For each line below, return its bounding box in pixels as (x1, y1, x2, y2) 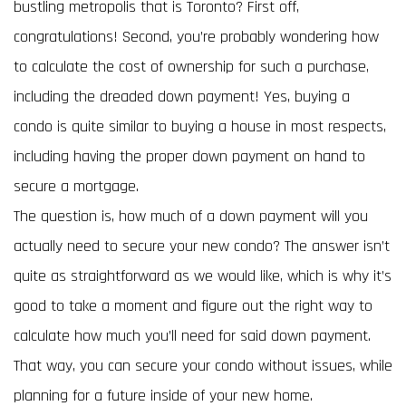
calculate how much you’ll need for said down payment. (14, 325, 371, 346)
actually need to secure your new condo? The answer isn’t (14, 236, 390, 256)
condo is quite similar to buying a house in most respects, (14, 116, 386, 137)
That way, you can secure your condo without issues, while (14, 355, 392, 376)
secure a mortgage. (14, 176, 139, 197)
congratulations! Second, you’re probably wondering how (14, 26, 379, 47)
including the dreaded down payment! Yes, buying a (14, 86, 350, 107)
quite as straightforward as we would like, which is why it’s (14, 266, 391, 286)
